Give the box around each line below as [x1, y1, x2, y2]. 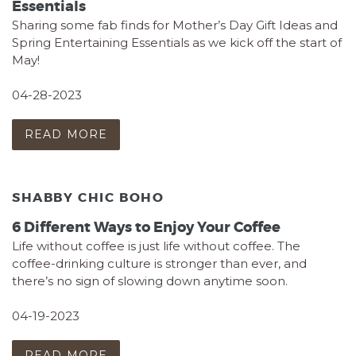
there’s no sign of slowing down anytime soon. [12, 273, 288, 288]
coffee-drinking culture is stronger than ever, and [12, 255, 307, 271]
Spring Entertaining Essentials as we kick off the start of [12, 34, 342, 50]
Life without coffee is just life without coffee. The [12, 238, 300, 253]
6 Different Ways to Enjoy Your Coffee [12, 217, 281, 237]
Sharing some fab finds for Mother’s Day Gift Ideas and [12, 17, 338, 33]
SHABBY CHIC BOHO [12, 189, 164, 206]
